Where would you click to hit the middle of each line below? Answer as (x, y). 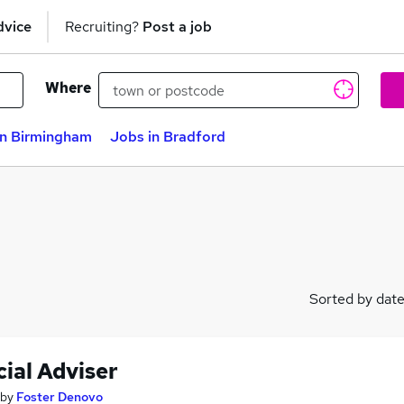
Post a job (177, 26)
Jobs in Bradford (168, 137)
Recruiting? (104, 26)
